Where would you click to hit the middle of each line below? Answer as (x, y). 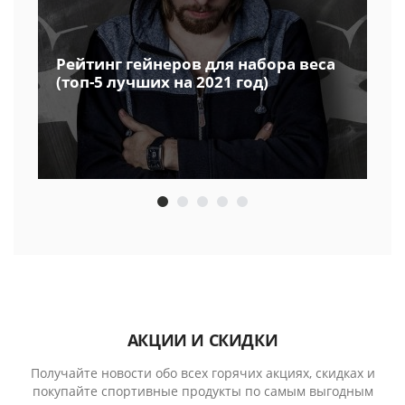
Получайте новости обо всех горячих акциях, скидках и (202, 372)
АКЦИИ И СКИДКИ (202, 339)
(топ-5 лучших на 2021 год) (162, 81)
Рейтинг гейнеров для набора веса (196, 63)
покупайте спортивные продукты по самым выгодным (202, 391)
